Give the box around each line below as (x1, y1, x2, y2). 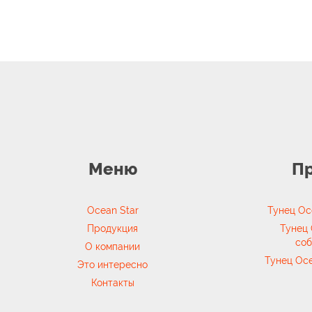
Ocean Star (86, 205, 139, 216)
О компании (85, 241, 141, 252)
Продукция (87, 223, 139, 234)
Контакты (91, 277, 134, 288)
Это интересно (77, 259, 148, 270)
